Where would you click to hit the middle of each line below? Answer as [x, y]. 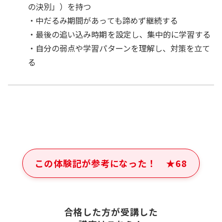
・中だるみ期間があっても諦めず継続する [103, 20]
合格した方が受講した [111, 212]
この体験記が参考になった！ [96, 163]
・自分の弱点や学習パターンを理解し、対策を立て [119, 48]
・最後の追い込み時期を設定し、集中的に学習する [119, 34]
